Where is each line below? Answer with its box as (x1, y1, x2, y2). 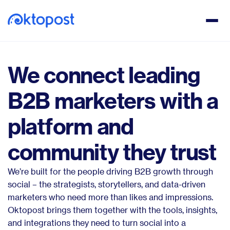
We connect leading (8, 62, 200, 87)
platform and (8, 113, 133, 139)
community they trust (8, 139, 216, 164)
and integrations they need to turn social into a (8, 218, 186, 227)
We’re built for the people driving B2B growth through (8, 166, 213, 176)
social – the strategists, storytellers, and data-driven (8, 179, 205, 189)
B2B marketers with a (8, 88, 218, 113)
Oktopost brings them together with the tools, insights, (8, 205, 217, 215)
